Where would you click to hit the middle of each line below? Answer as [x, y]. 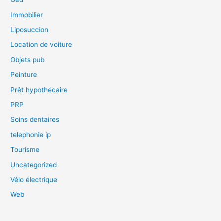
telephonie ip [31, 134]
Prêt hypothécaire [39, 90]
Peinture [24, 75]
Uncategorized [34, 165]
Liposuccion [30, 29]
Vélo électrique [34, 180]
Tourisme [25, 150]
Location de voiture [41, 45]
